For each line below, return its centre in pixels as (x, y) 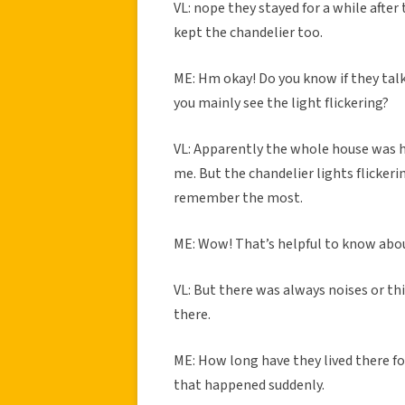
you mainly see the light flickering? (281, 103)
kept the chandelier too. (248, 32)
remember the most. (238, 198)
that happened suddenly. (249, 385)
